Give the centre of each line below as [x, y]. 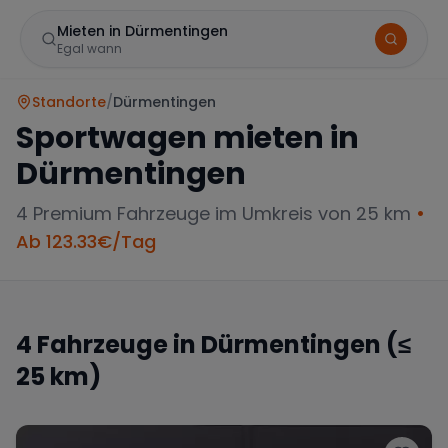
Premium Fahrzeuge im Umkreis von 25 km [219, 213]
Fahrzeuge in [116, 344]
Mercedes [96, 373]
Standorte [69, 102]
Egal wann [89, 48]
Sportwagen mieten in [187, 138]
